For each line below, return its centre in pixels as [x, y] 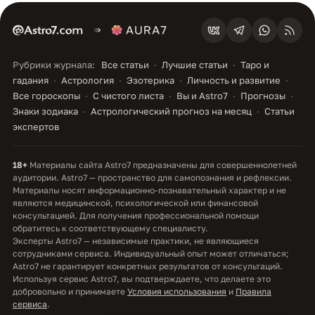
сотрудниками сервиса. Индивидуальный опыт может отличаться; [151, 253]
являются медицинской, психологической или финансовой [135, 202]
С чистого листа [128, 95]
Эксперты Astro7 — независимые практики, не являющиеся [136, 240]
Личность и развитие [234, 80]
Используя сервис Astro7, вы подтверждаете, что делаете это [142, 278]
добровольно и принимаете [70, 291]
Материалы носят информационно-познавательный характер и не [149, 190]
